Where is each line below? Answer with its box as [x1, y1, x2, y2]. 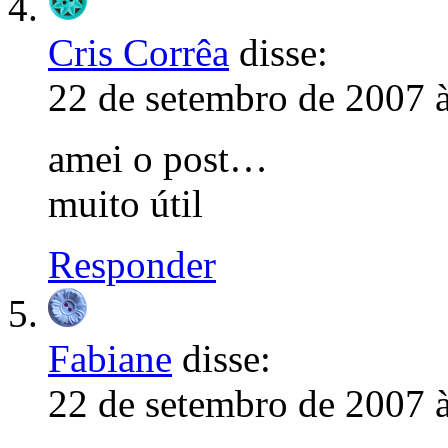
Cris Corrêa [48, 31, 229, 74]
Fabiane [48, 337, 172, 380]
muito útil [48, 182, 203, 225]
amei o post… [48, 137, 268, 180]
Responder [48, 243, 216, 286]
